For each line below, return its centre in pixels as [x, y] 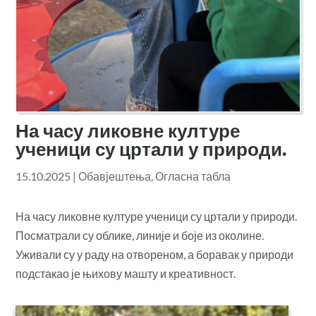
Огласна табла [193, 176]
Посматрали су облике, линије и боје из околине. [140, 235]
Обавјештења [115, 176]
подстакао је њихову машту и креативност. [126, 273]
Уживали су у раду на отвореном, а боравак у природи [155, 254]
